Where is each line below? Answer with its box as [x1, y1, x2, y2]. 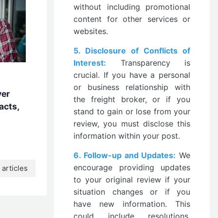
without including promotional [73, 2, 190, 12]
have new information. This [73, 199, 190, 209]
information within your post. [73, 131, 180, 141]
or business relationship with [73, 82, 190, 92]
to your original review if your [73, 175, 190, 184]
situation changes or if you [73, 187, 190, 197]
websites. [73, 26, 108, 36]
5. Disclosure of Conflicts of [73, 46, 190, 55]
